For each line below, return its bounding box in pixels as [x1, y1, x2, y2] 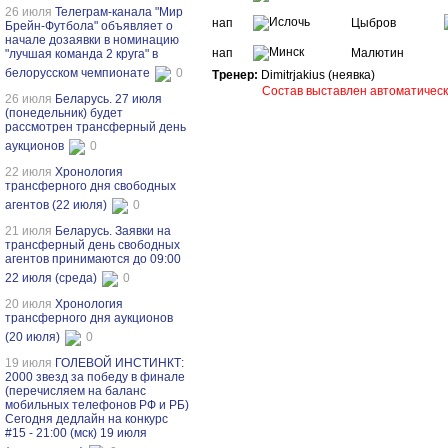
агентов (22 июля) [5, 198, 107, 213]
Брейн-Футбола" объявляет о [5, 19, 173, 33]
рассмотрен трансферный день [5, 120, 186, 134]
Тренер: [212, 68, 261, 83]
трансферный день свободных [5, 238, 180, 252]
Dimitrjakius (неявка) [261, 68, 375, 83]
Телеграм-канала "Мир [55, 5, 183, 19]
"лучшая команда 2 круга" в [5, 47, 158, 61]
